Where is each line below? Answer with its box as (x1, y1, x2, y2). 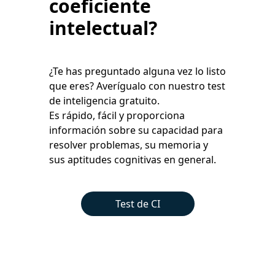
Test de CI (115, 197, 160, 211)
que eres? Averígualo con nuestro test (49, 79, 225, 93)
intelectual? (49, 15, 157, 41)
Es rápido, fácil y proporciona (49, 109, 185, 122)
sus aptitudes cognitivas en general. (49, 153, 216, 166)
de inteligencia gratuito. (49, 94, 160, 107)
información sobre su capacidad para (49, 123, 223, 137)
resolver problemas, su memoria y (49, 138, 208, 152)
